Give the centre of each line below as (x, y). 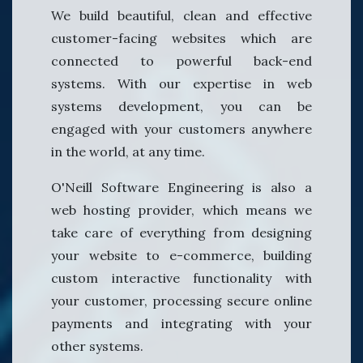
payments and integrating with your (181, 324)
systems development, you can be (181, 107)
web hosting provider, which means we (181, 210)
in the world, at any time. (128, 152)
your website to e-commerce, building (181, 256)
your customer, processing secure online (181, 301)
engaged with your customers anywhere (181, 129)
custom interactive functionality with (181, 278)
